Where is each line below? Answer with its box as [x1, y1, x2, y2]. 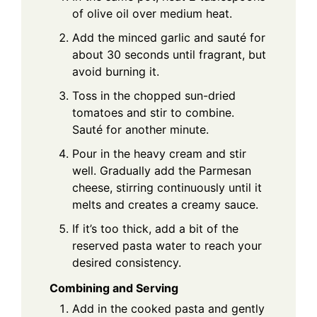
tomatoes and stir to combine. [72, 105, 234, 120]
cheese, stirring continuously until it [72, 180, 262, 195]
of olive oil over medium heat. [72, 6, 232, 21]
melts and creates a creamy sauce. [72, 197, 258, 212]
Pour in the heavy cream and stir [72, 146, 246, 161]
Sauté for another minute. [72, 122, 209, 137]
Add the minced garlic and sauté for [72, 30, 265, 45]
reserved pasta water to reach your [72, 238, 262, 253]
